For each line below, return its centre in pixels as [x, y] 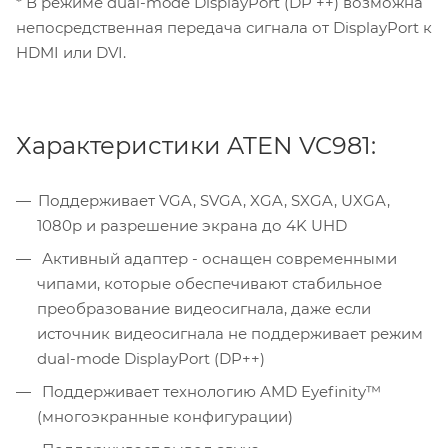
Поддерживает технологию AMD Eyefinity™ [209, 392]
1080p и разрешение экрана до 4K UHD [192, 226]
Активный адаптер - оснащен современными [217, 259]
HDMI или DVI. [71, 53]
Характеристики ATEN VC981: [196, 146]
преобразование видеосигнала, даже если [204, 309]
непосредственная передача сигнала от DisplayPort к [224, 28]
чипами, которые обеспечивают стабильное [209, 284]
